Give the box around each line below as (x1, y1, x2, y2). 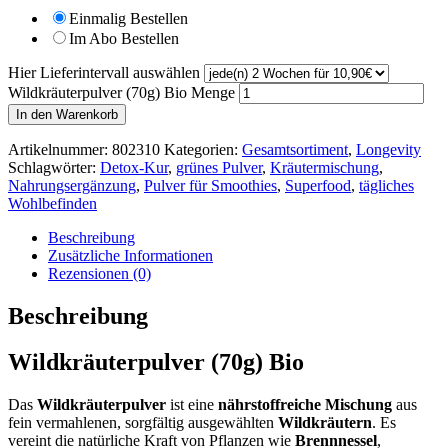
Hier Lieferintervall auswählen (8, 63, 200, 81)
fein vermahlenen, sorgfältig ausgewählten (8, 414, 278, 432)
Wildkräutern (278, 414, 372, 432)
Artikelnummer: (8, 140, 112, 158)
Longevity (356, 140, 421, 158)
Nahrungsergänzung (8, 176, 136, 194)
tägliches (359, 176, 414, 194)
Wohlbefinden (8, 194, 97, 212)
